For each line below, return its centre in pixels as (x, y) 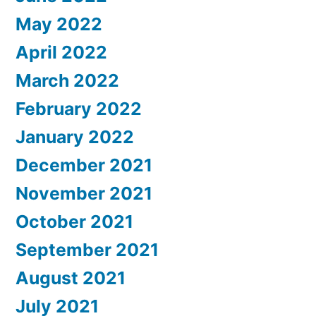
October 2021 (74, 222)
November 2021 (84, 194)
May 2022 (59, 24)
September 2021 (87, 250)
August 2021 (71, 278)
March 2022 (67, 81)
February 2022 (79, 109)
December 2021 (84, 165)
